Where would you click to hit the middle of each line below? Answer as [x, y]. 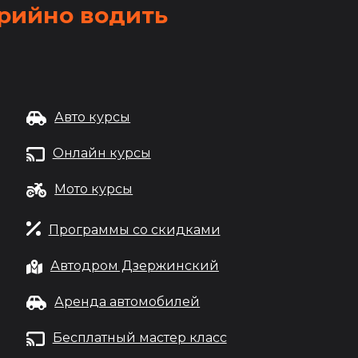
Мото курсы [94, 189]
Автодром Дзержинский [134, 266]
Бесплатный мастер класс [139, 338]
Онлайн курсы [101, 153]
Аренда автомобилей [127, 302]
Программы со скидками [134, 230]
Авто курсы [93, 117]
